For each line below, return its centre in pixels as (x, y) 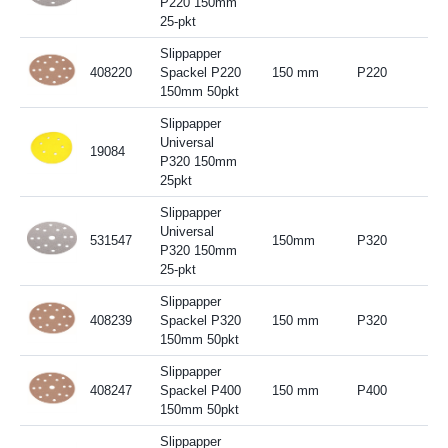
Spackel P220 (200, 72)
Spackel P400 (200, 390)
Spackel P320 (200, 320)
